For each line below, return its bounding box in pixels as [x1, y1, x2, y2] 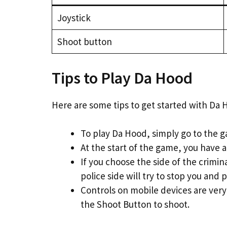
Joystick [57, 12, 91, 24]
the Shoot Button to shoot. [81, 198, 190, 210]
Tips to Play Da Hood [52, 67, 193, 88]
